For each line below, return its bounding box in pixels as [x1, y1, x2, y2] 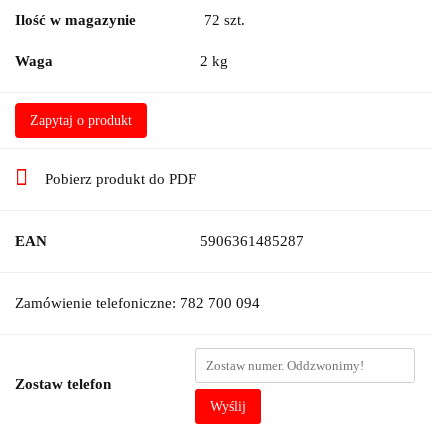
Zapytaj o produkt [30, 113, 132, 129]
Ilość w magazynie [15, 12, 136, 29]
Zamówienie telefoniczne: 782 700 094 [15, 295, 260, 312]
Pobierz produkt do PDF [45, 171, 196, 188]
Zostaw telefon [15, 376, 111, 393]
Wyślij [210, 399, 246, 415]
